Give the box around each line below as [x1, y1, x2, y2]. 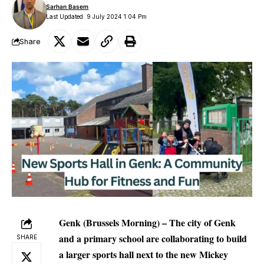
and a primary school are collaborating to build [59, 231, 247, 245]
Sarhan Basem [46, 3, 89, 10]
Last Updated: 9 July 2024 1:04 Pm [46, 13, 147, 20]
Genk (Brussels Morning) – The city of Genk [59, 215, 236, 229]
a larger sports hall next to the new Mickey [59, 247, 228, 261]
